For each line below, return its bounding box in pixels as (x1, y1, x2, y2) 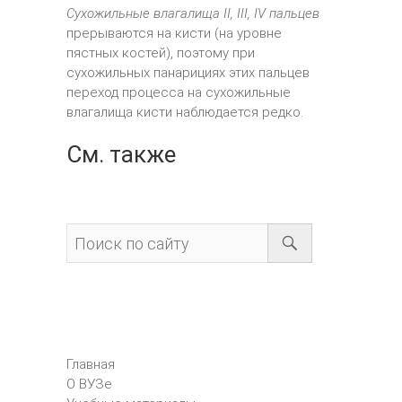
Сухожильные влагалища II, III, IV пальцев (66, 5, 319, 22)
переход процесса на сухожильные (66, 84, 291, 100)
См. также (66, 141, 176, 168)
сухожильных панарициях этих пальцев (66, 65, 310, 81)
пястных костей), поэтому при (66, 45, 255, 61)
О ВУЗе (66, 376, 112, 392)
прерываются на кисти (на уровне (66, 25, 282, 41)
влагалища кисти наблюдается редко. (66, 104, 303, 120)
